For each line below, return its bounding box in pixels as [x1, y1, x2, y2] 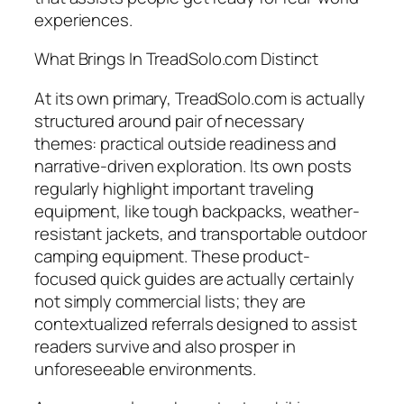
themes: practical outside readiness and [34, 131, 337, 155]
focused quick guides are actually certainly [34, 266, 354, 290]
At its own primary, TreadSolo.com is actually [34, 86, 365, 110]
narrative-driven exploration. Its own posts [34, 153, 352, 178]
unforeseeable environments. [34, 356, 257, 381]
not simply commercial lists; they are [34, 289, 307, 313]
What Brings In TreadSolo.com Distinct [34, 47, 319, 71]
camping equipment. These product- [34, 243, 310, 268]
